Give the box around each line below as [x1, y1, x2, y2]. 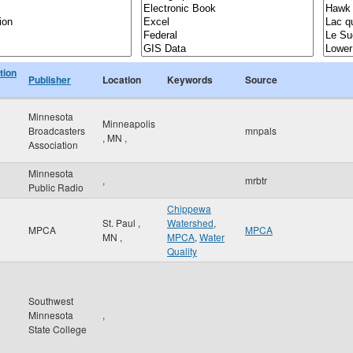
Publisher [28, 72, 71, 87]
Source [245, 72, 277, 87]
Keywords [167, 72, 213, 87]
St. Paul [102, 216, 138, 229]
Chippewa [167, 202, 211, 215]
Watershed [167, 216, 214, 229]
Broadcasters [28, 124, 85, 137]
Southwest [28, 294, 73, 307]
